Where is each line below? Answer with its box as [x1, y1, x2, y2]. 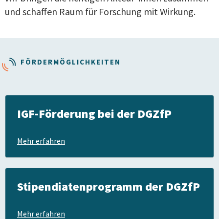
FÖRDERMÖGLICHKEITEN [21, 57, 121, 66]
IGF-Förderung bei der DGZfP [17, 106, 172, 121]
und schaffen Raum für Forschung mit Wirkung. [5, 5, 196, 18]
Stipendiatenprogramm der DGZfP [17, 178, 200, 194]
